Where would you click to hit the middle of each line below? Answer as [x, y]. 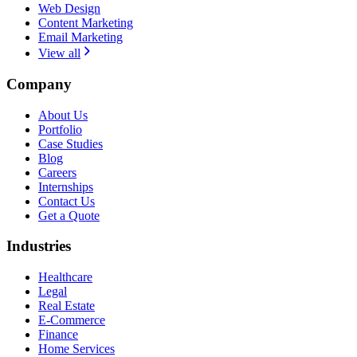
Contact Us [67, 201]
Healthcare [65, 277]
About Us [63, 115]
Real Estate [67, 306]
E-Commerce [72, 320]
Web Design [69, 9]
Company [39, 84]
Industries [39, 246]
